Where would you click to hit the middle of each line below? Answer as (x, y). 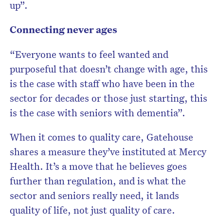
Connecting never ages (64, 30)
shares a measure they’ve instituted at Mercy (108, 152)
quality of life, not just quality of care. (94, 210)
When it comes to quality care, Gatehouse (101, 137)
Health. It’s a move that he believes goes (98, 166)
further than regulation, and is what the (98, 181)
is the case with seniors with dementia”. (98, 113)
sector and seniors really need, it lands (94, 195)
